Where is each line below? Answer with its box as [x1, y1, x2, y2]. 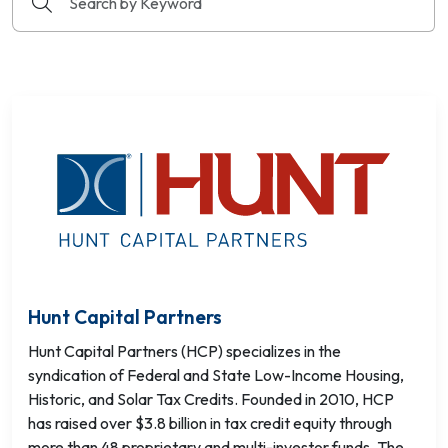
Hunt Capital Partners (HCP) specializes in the [28, 341, 341, 361]
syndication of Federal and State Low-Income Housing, [28, 365, 404, 385]
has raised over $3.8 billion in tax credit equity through [28, 413, 392, 433]
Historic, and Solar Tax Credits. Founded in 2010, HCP [28, 389, 394, 409]
